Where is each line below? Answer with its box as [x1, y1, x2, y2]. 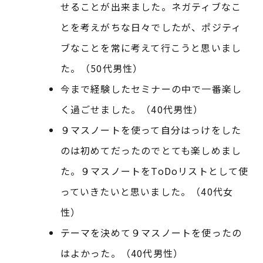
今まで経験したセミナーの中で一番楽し [60, 82, 242, 96]
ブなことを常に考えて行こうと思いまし [60, 41, 242, 55]
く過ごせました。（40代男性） [60, 102, 204, 117]
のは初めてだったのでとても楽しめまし [60, 143, 242, 158]
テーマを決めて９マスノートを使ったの [60, 225, 242, 240]
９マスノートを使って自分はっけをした [60, 123, 242, 137]
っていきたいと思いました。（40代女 [60, 184, 234, 199]
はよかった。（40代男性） [60, 246, 184, 261]
